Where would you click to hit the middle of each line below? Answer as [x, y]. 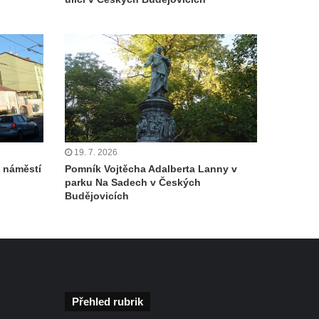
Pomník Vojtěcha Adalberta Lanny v [151, 169]
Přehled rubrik [108, 302]
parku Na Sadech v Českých [133, 183]
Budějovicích [97, 196]
